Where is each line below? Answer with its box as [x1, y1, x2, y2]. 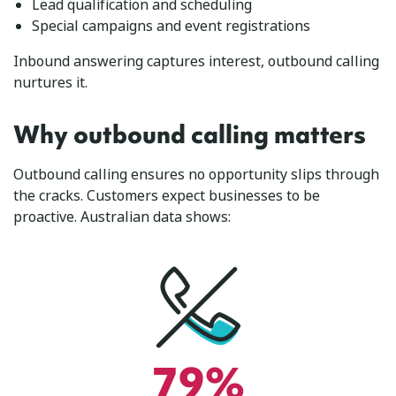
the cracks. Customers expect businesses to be [13, 185, 320, 206]
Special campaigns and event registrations [31, 15, 310, 36]
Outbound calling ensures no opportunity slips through [13, 164, 379, 185]
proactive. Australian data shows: [13, 206, 231, 227]
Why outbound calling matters [13, 118, 366, 151]
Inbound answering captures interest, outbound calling [13, 50, 379, 72]
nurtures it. [13, 72, 88, 93]
